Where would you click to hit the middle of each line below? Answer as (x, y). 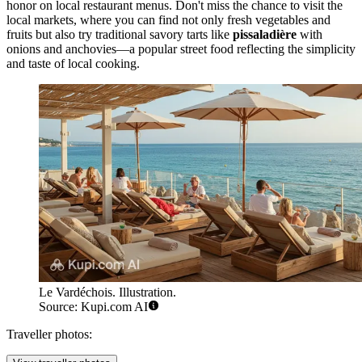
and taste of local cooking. (73, 64)
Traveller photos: (49, 334)
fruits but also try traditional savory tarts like (120, 35)
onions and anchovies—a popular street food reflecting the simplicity (181, 49)
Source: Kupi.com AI (93, 306)
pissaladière (265, 35)
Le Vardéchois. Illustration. (107, 292)
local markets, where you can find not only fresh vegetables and (168, 20)
